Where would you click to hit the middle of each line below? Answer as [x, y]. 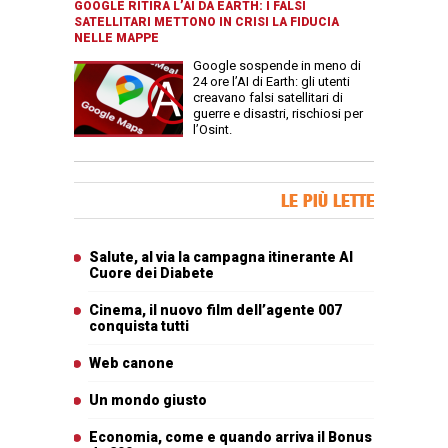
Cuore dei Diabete [151, 273]
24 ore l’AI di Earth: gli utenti [271, 82]
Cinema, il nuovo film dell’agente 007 [215, 310]
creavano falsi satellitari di [268, 98]
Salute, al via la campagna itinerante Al [221, 257]
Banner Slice [111, 192]
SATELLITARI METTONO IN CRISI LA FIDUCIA [206, 22]
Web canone [131, 363]
